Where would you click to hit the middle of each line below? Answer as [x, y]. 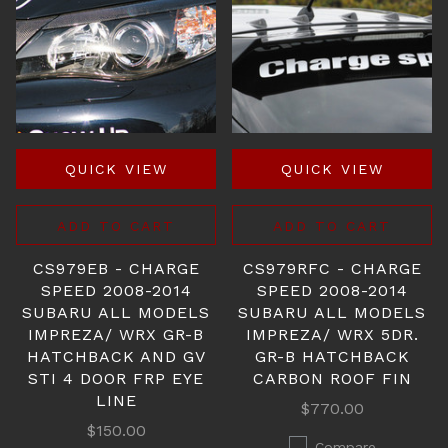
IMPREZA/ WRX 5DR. [332, 334]
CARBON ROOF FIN [332, 378]
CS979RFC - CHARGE [332, 268]
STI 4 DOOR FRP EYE [116, 378]
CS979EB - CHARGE [116, 268]
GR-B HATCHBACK [332, 356]
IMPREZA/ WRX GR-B [116, 334]
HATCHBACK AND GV [116, 356]
